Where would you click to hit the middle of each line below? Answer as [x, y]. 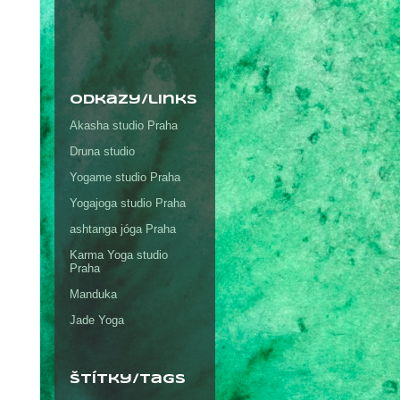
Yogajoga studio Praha [128, 204]
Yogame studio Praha [125, 178]
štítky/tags [128, 380]
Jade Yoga [97, 321]
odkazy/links [133, 100]
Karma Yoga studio [119, 255]
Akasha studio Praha [124, 126]
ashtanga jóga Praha [123, 229]
